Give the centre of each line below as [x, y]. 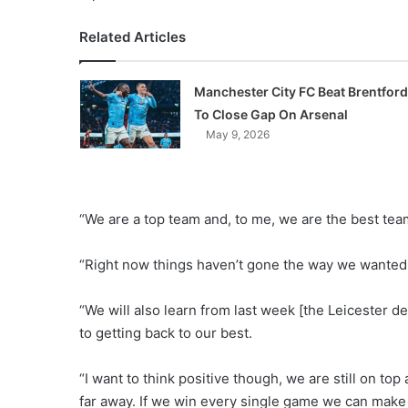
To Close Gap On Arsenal [270, 114]
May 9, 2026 [237, 134]
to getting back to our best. [166, 333]
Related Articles [133, 37]
